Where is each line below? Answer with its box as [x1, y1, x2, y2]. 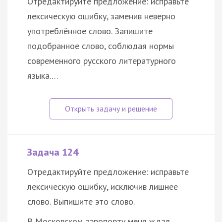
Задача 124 [27, 146, 78, 159]
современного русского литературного [27, 55, 176, 67]
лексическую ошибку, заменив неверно [27, 10, 175, 22]
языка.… [27, 70, 58, 82]
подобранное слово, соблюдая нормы [27, 40, 174, 52]
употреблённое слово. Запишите [27, 25, 153, 37]
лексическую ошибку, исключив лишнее [27, 181, 178, 193]
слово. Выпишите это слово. [27, 196, 135, 208]
